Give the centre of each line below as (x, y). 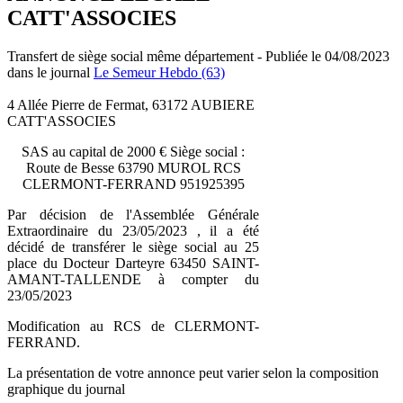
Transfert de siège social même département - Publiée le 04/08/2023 (198, 56)
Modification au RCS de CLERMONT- (133, 326)
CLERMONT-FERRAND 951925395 (133, 184)
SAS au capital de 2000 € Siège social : (133, 151)
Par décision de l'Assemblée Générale (133, 214)
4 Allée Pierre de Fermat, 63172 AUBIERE (131, 104)
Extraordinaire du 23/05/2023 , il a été (133, 230)
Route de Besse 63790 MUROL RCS (133, 167)
